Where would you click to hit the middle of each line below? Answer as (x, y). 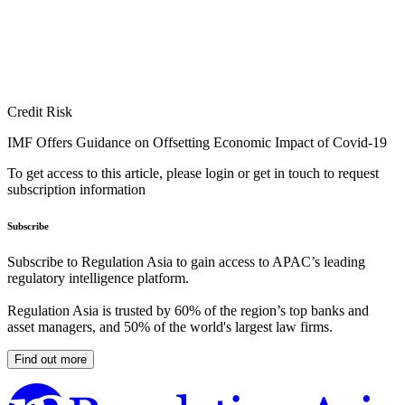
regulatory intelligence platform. (98, 278)
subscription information (76, 190)
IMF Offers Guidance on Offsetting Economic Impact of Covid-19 (197, 143)
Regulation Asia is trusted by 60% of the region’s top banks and (188, 311)
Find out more (51, 360)
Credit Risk (40, 112)
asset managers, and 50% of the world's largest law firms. (170, 327)
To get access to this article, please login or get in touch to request (193, 174)
